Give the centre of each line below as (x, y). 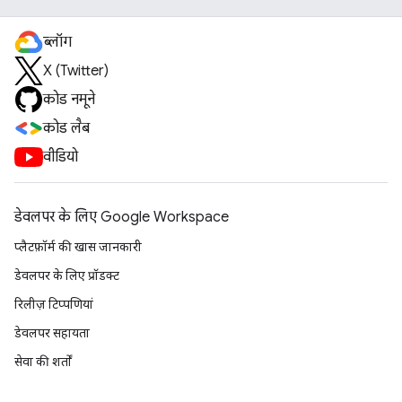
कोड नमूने (69, 100)
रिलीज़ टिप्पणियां (54, 304)
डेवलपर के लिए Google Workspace (122, 217)
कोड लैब (66, 128)
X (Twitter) (76, 71)
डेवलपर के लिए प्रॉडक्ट (67, 275)
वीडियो (61, 157)
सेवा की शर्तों (43, 362)
